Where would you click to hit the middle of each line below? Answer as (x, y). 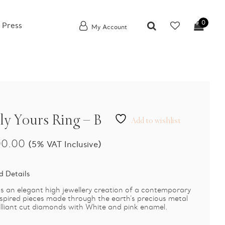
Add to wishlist (156, 121)
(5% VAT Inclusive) (65, 144)
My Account (108, 27)
